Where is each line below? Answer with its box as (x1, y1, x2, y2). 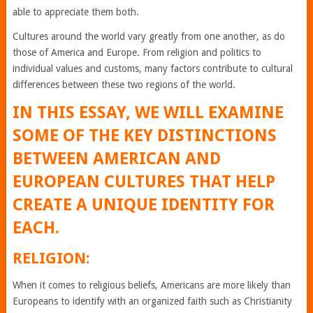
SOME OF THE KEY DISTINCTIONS (12, 126, 277, 145)
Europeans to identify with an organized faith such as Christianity (12, 296, 292, 307)
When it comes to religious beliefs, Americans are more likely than (12, 279, 291, 291)
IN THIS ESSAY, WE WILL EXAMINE (12, 103, 284, 122)
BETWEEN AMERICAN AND (12, 149, 221, 168)
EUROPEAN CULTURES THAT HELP (12, 172, 275, 191)
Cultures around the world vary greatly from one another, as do (12, 31, 285, 42)
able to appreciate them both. (12, 6, 139, 17)
